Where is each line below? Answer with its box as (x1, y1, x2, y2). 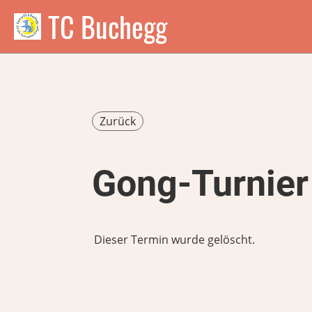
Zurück (100, 114, 136, 129)
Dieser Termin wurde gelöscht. (94, 232, 255, 247)
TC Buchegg (48, 6, 168, 47)
